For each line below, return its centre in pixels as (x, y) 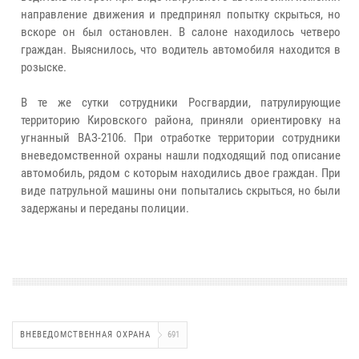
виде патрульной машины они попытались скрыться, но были (181, 191)
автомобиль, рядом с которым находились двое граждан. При (181, 173)
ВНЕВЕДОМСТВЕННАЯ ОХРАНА (85, 335)
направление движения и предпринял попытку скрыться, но (181, 15)
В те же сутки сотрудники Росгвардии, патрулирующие (181, 103)
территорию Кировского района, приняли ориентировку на (181, 121)
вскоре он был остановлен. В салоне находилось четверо (181, 32)
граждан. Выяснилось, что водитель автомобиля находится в (181, 50)
